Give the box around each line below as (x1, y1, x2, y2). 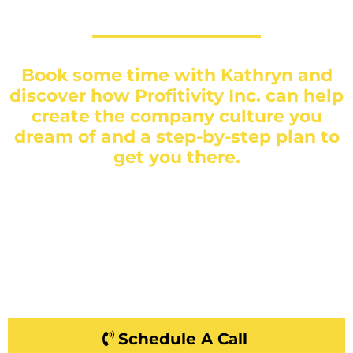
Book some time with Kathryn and (20, 65, 333, 87)
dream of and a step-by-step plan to (13, 126, 340, 148)
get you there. (113, 147, 240, 169)
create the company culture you (31, 106, 322, 128)
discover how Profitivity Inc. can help (9, 85, 344, 107)
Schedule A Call (117, 329, 247, 349)
